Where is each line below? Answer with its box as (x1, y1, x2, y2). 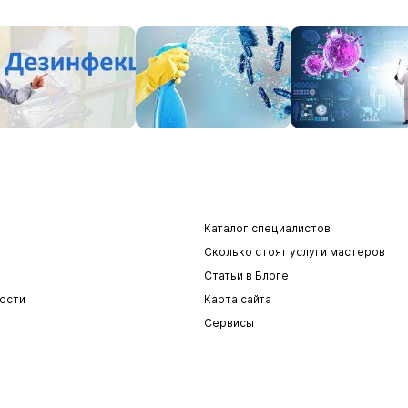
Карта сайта (204, 292, 271, 306)
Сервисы (204, 316, 254, 330)
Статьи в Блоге (204, 269, 289, 282)
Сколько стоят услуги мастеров (204, 245, 385, 259)
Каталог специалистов (204, 221, 331, 235)
